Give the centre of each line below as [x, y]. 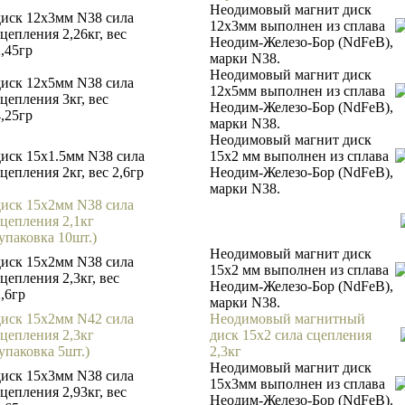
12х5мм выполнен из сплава [297, 91]
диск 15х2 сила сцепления [291, 335]
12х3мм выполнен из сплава [297, 26]
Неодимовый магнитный [287, 319]
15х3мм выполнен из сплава [297, 384]
